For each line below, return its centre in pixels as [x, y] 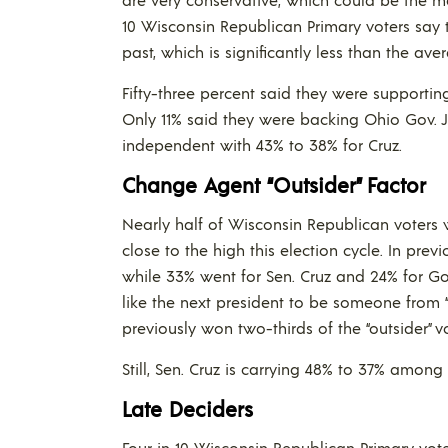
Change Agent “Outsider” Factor [274, 184]
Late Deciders [187, 408]
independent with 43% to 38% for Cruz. [262, 144]
